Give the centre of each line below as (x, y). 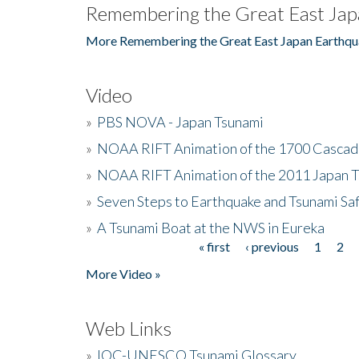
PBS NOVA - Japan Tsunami (180, 121)
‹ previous (272, 246)
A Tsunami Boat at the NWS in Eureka (211, 227)
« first (214, 246)
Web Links (129, 328)
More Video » (123, 273)
